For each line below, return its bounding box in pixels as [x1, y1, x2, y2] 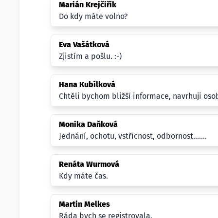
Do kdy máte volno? [59, 12, 127, 21]
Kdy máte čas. [59, 171, 108, 181]
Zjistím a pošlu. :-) [59, 52, 122, 61]
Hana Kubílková [59, 80, 115, 89]
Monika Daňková [59, 120, 118, 129]
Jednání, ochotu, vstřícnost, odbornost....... [59, 131, 207, 141]
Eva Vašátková [59, 40, 109, 49]
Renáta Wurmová [59, 160, 119, 169]
